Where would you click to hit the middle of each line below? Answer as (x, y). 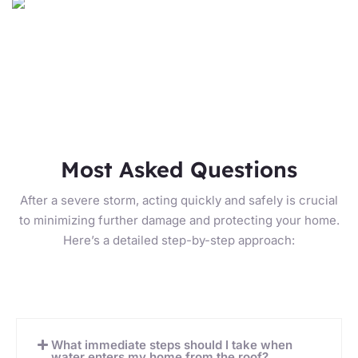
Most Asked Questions (179, 170)
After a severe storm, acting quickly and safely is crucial (179, 201)
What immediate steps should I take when (172, 345)
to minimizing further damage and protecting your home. (179, 221)
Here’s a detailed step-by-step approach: (179, 241)
